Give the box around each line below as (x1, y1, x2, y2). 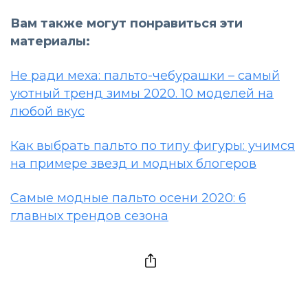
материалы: (10, 34, 90, 49)
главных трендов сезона (10, 208, 168, 224)
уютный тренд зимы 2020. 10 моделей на (10, 86, 274, 102)
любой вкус (10, 104, 85, 120)
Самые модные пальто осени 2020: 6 (10, 190, 246, 206)
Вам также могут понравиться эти (10, 16, 243, 32)
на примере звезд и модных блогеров (10, 156, 256, 172)
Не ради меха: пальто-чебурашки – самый (10, 68, 280, 84)
